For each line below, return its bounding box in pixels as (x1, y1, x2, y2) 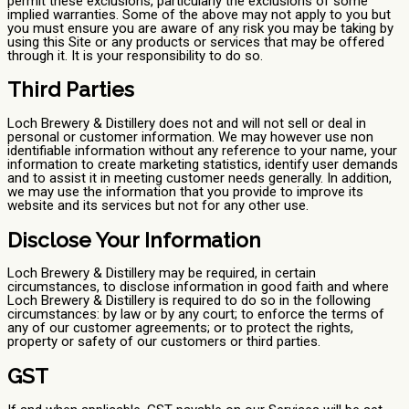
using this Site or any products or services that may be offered (7, 33, 384, 50)
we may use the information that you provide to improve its (7, 183, 363, 200)
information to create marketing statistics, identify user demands (7, 155, 398, 173)
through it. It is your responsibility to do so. (7, 47, 263, 64)
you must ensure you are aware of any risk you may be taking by (7, 19, 393, 37)
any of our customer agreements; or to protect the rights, (7, 320, 353, 337)
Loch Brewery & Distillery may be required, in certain (7, 265, 316, 282)
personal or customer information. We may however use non (7, 128, 373, 145)
